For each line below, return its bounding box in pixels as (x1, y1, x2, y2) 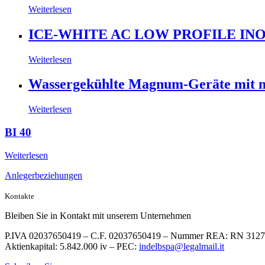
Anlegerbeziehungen (5, 170, 82, 180)
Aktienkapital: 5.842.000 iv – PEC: (5, 241, 139, 251)
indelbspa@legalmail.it (139, 241, 224, 251)
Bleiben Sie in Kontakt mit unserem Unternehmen (5, 210, 191, 221)
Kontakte (5, 191, 34, 201)
